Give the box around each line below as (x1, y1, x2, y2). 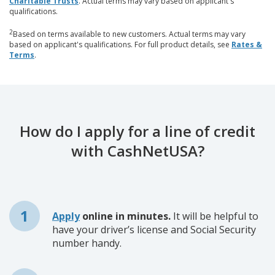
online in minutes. (80, 209, 171, 223)
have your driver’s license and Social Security (52, 222, 256, 236)
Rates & (231, 39, 262, 50)
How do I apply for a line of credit (20, 120, 255, 141)
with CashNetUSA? (71, 140, 204, 161)
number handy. (52, 236, 122, 250)
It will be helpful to (171, 209, 258, 223)
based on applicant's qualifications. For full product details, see (9, 39, 231, 50)
